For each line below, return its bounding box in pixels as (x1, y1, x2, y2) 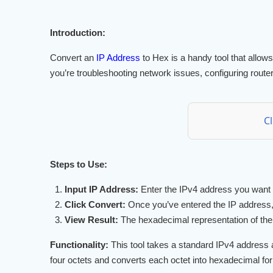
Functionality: (50, 239, 109, 250)
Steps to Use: (50, 159, 108, 170)
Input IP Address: (65, 184, 139, 195)
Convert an (50, 52, 97, 63)
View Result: (65, 214, 119, 225)
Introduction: (50, 27, 106, 38)
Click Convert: (65, 199, 126, 210)
